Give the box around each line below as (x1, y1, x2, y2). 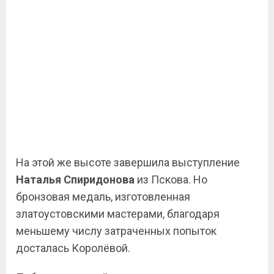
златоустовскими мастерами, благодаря (16, 207, 220, 220)
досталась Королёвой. (16, 242, 130, 254)
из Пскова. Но (135, 173, 207, 186)
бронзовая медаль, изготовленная (16, 190, 190, 203)
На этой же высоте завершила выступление (16, 156, 240, 169)
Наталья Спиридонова (16, 173, 135, 186)
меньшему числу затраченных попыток (16, 224, 217, 237)
